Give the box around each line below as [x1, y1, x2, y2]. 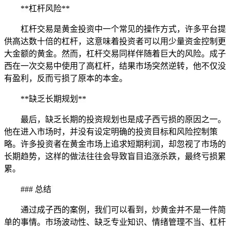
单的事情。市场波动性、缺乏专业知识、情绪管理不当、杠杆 [4, 217, 226, 226]
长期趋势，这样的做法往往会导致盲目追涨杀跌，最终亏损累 [4, 151, 226, 161]
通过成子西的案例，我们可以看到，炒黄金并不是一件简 [21, 205, 226, 214]
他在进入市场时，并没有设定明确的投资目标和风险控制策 [4, 127, 218, 136]
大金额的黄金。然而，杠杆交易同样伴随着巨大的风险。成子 [4, 49, 226, 58]
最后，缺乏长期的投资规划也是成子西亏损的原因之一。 [21, 114, 226, 124]
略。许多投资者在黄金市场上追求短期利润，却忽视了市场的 [4, 139, 226, 148]
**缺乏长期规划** [21, 94, 86, 103]
